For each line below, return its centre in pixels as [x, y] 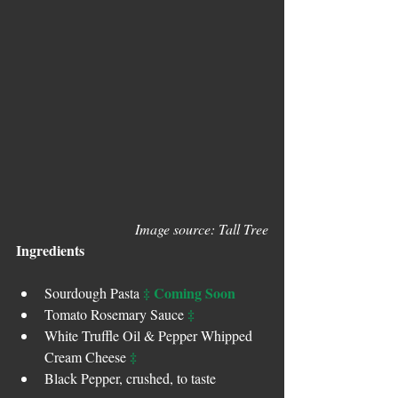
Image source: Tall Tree [202, 229]
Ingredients [50, 250]
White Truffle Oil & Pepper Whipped [150, 335]
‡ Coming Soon [189, 293]
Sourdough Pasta [94, 293]
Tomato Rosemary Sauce [116, 314]
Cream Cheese [87, 357]
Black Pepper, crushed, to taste [130, 378]
